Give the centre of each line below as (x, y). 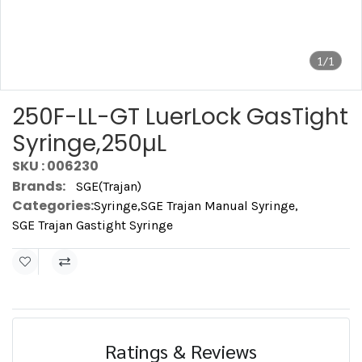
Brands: (39, 186)
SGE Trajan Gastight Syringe (93, 225)
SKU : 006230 (55, 166)
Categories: (53, 206)
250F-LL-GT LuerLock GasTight (180, 117)
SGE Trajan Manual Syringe (218, 206)
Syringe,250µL (89, 143)
